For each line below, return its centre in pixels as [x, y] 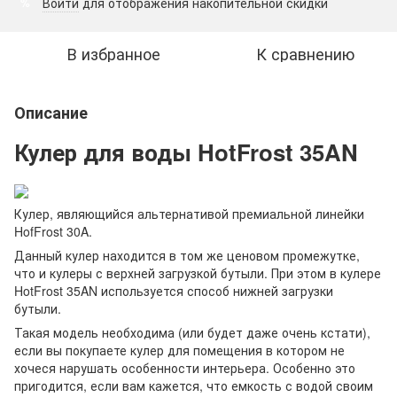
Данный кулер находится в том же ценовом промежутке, [187, 256]
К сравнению [305, 53]
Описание [51, 113]
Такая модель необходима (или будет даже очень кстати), [192, 333]
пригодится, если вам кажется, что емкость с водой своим [194, 386]
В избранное [113, 53]
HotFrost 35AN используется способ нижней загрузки [174, 291]
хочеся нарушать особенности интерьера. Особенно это [185, 368]
